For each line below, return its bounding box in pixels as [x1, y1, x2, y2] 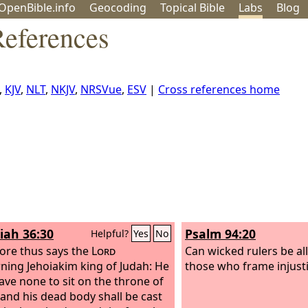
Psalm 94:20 [185, 225, 256, 242]
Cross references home [158, 82, 280, 97]
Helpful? [91, 227, 131, 240]
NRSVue [80, 82, 122, 97]
